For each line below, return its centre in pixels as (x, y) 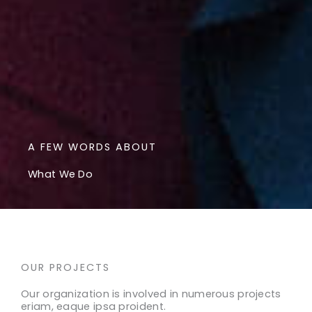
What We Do (60, 174)
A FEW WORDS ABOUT (92, 147)
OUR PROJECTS (65, 267)
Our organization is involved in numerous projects (151, 294)
